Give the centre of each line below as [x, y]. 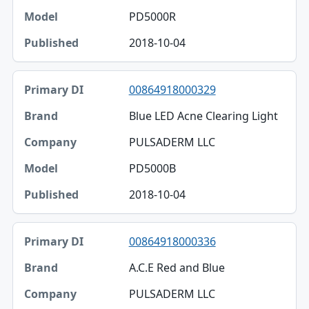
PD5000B [152, 168]
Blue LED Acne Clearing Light [203, 116]
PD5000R [152, 17]
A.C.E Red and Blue [177, 268]
